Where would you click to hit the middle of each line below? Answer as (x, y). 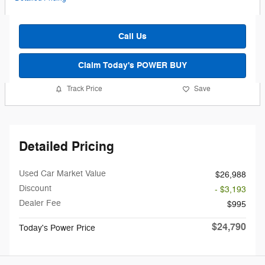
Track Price (84, 89)
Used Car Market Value (62, 173)
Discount (35, 188)
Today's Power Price (57, 228)
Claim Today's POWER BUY (132, 66)
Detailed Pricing (67, 146)
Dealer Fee (40, 203)
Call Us (132, 36)
